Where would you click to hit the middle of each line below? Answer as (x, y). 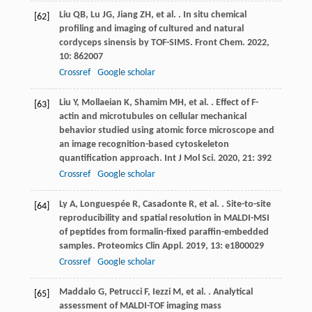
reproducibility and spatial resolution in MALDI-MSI (164, 219)
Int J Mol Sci (188, 159)
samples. (78, 247)
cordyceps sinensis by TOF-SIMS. (127, 43)
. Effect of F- (233, 103)
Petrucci (125, 292)
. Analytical (229, 292)
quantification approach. (111, 159)
